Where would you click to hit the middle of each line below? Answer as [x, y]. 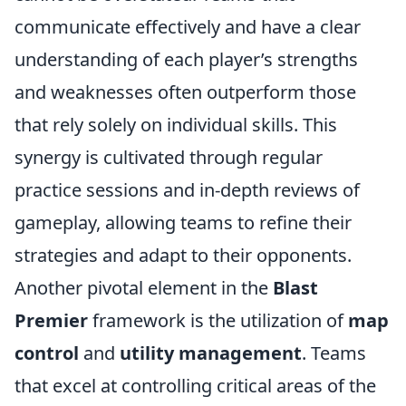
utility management [211, 353]
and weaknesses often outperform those [185, 92]
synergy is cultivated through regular [169, 157]
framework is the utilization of [218, 320]
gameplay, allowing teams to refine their [183, 222]
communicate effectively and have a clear [188, 27]
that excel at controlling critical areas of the [195, 386]
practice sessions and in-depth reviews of [187, 190]
